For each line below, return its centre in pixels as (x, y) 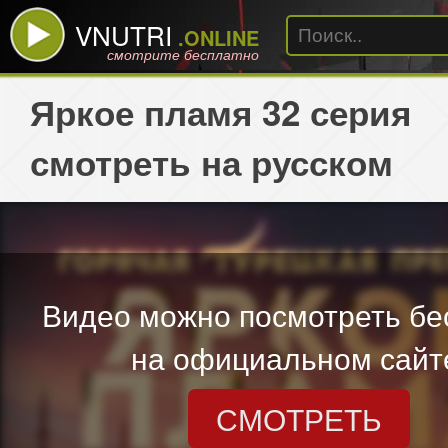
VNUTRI (123, 34)
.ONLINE (215, 37)
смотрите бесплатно (183, 54)
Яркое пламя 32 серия (220, 112)
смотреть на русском (211, 162)
